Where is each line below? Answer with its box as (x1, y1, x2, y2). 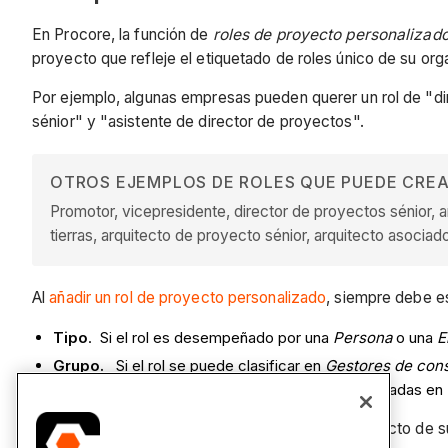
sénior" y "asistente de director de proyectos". (32, 112, 364, 132)
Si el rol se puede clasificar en (104, 355, 325, 375)
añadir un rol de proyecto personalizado (49, 288, 327, 308)
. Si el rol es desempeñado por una (88, 327, 333, 347)
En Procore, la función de (32, 24, 213, 44)
